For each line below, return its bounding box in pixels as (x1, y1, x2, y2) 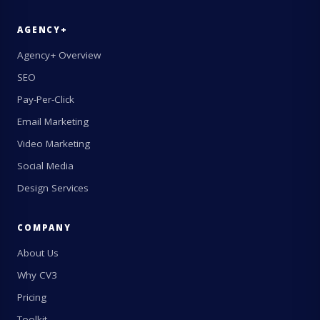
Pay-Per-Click (17, 92, 74, 106)
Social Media (17, 159, 74, 172)
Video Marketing (17, 136, 90, 150)
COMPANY (17, 221, 71, 233)
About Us (17, 246, 59, 259)
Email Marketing (17, 114, 89, 128)
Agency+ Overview (17, 48, 101, 61)
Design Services (17, 181, 89, 194)
